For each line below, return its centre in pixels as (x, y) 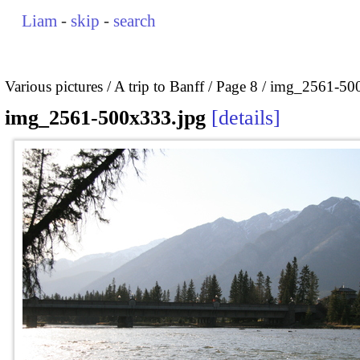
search (135, 21)
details (246, 118)
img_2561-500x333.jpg (105, 118)
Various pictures (54, 86)
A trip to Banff (159, 86)
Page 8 (237, 86)
